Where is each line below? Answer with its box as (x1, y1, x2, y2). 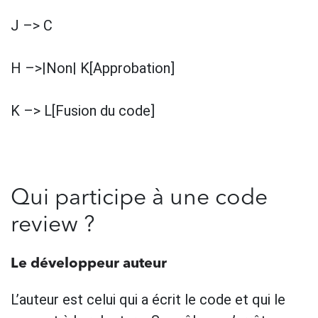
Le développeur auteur (11, 256, 167, 271)
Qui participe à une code (11, 187, 268, 210)
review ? (11, 214, 94, 237)
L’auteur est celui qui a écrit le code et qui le (11, 290, 285, 308)
